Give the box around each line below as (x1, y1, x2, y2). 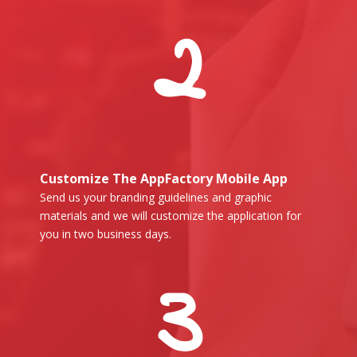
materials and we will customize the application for (40, 207, 301, 223)
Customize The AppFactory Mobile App (40, 169, 288, 187)
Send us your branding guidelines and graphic (40, 189, 272, 205)
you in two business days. (40, 226, 171, 241)
